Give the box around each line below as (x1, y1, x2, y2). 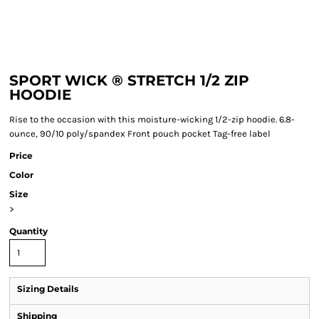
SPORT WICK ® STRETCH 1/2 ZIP (9, 72, 249, 89)
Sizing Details (17, 283, 78, 294)
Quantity (9, 226, 48, 236)
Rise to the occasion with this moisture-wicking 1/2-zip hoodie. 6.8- (9, 114, 295, 125)
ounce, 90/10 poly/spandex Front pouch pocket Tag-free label (9, 128, 271, 139)
